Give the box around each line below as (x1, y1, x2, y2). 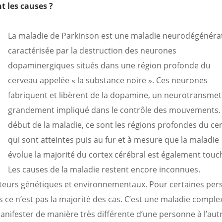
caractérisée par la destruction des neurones (8, 45, 177, 56)
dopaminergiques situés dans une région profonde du (8, 60, 211, 71)
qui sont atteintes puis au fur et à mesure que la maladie (8, 134, 220, 145)
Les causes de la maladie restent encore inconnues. (8, 164, 201, 175)
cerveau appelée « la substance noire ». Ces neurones (8, 75, 208, 86)
